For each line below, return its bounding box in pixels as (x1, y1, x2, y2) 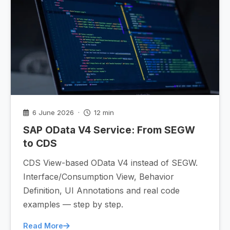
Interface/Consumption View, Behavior (23, 171, 174, 182)
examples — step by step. (23, 199, 123, 209)
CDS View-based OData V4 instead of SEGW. (23, 158, 198, 168)
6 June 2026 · (30, 108, 84, 117)
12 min (92, 108, 114, 117)
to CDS (23, 137, 57, 149)
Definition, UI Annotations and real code (23, 185, 180, 196)
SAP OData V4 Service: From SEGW (23, 124, 195, 136)
